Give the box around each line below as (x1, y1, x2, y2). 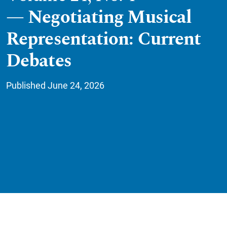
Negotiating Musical (28, 3, 192, 31)
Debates (6, 47, 71, 75)
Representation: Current (6, 25, 201, 53)
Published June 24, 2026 (6, 80, 104, 91)
